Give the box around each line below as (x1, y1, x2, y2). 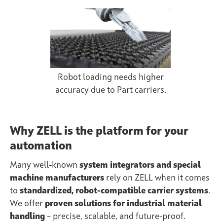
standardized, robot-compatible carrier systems (20, 186, 208, 195)
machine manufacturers (10, 173, 104, 183)
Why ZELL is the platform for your (10, 125, 188, 138)
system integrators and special (79, 160, 201, 170)
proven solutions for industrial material (45, 199, 202, 208)
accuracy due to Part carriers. (55, 85, 166, 95)
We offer (10, 199, 45, 208)
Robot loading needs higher (57, 73, 164, 82)
